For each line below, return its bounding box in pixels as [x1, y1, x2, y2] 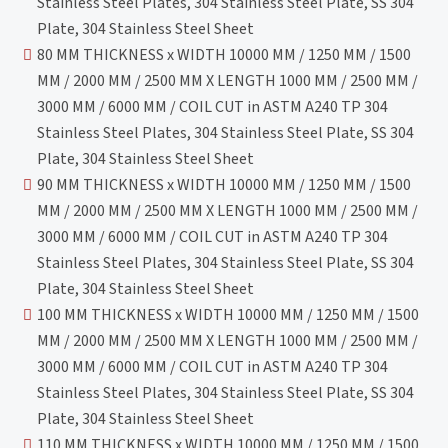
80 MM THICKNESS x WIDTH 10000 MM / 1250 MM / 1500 [37, 43, 412, 66]
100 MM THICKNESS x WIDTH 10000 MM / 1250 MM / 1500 [37, 303, 420, 326]
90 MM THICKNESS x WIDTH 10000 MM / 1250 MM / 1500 [37, 173, 412, 196]
